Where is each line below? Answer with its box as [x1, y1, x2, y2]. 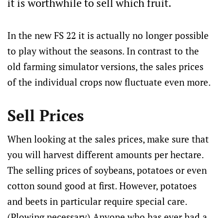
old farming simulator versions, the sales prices [7, 60, 203, 73]
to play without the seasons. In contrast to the [7, 45, 199, 57]
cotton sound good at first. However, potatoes [7, 180, 197, 192]
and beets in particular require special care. [7, 195, 187, 207]
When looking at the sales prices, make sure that [7, 133, 209, 145]
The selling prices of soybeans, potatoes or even [7, 164, 207, 176]
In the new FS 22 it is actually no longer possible [7, 29, 209, 41]
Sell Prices [7, 105, 84, 126]
